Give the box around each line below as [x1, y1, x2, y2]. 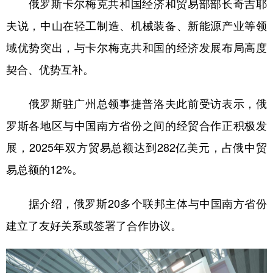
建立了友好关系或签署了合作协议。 [6, 220, 182, 232]
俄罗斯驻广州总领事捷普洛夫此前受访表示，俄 [6, 98, 267, 110]
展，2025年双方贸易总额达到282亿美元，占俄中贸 [6, 142, 267, 154]
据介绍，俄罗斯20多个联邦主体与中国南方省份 [6, 198, 267, 210]
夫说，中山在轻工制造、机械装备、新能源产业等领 [6, 20, 267, 32]
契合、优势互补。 [6, 64, 94, 76]
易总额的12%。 [6, 164, 83, 175]
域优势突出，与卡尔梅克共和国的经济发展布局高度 [6, 42, 267, 54]
